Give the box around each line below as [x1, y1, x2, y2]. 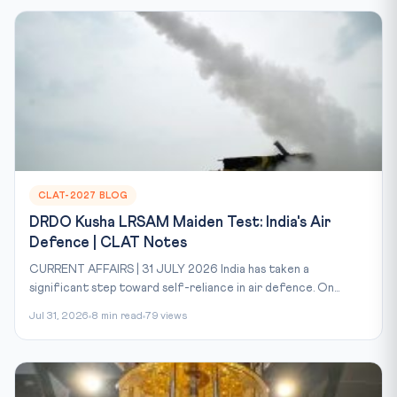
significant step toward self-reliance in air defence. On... [29, 281, 339, 294]
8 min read [91, 310, 143, 322]
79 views [145, 310, 187, 322]
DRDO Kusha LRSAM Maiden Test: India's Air [29, 214, 331, 230]
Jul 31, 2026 [29, 310, 89, 322]
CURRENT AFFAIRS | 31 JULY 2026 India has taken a [29, 262, 309, 276]
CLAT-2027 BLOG [38, 190, 128, 200]
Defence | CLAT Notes [29, 235, 187, 251]
